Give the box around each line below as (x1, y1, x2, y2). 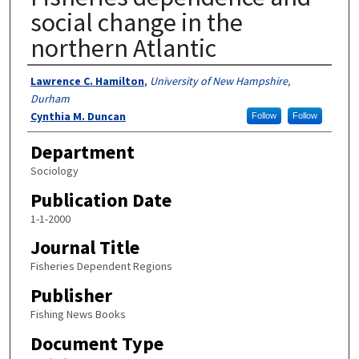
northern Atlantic (30, 31, 216, 64)
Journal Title (30, 235, 139, 260)
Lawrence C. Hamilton (30, 73, 144, 88)
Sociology (30, 163, 79, 179)
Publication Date (30, 187, 171, 212)
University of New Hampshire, (149, 73, 290, 88)
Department (30, 139, 135, 165)
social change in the (30, 6, 243, 38)
